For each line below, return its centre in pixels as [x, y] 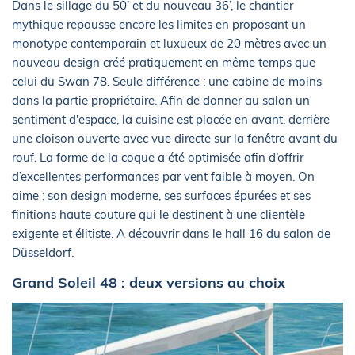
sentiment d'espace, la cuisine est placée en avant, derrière [171, 119]
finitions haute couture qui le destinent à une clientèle [158, 214]
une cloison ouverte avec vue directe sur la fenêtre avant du [175, 138]
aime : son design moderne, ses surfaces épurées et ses [161, 195]
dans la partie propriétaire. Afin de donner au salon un [161, 100]
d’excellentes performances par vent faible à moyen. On [163, 176]
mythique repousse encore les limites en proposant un [159, 24]
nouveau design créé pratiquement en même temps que [164, 62]
